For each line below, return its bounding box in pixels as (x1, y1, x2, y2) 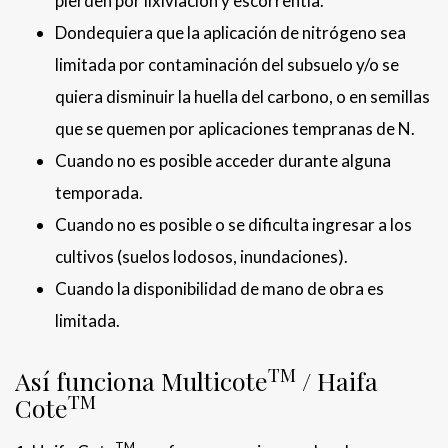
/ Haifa (296, 364, 378, 398)
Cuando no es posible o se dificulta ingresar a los (55, 214, 412, 236)
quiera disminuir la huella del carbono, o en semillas (55, 86, 430, 108)
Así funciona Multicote (15, 364, 268, 398)
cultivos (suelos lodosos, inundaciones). (55, 246, 351, 268)
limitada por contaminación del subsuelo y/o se (55, 54, 399, 76)
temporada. (55, 182, 143, 204)
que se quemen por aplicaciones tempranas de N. (55, 118, 418, 140)
